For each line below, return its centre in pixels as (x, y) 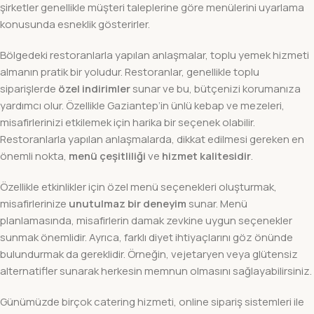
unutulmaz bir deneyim (128, 203)
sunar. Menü (217, 203)
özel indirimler (94, 88)
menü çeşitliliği (107, 156)
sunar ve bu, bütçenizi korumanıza (216, 88)
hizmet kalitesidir (206, 156)
